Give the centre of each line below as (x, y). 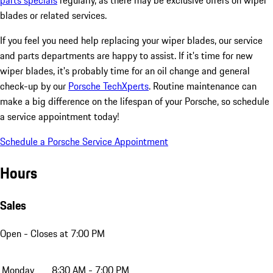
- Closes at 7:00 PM (63, 233)
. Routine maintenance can (203, 86)
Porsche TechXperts (108, 86)
